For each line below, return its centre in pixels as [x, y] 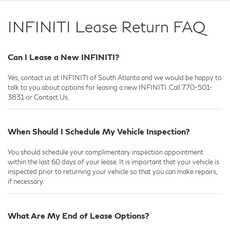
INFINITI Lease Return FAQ [107, 26]
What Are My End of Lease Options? [79, 215]
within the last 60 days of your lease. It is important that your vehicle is [113, 161]
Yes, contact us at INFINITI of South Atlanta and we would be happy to [115, 77]
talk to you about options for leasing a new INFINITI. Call [95, 87]
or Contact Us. [47, 97]
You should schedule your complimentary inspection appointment [106, 152]
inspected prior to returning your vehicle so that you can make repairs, [112, 171]
